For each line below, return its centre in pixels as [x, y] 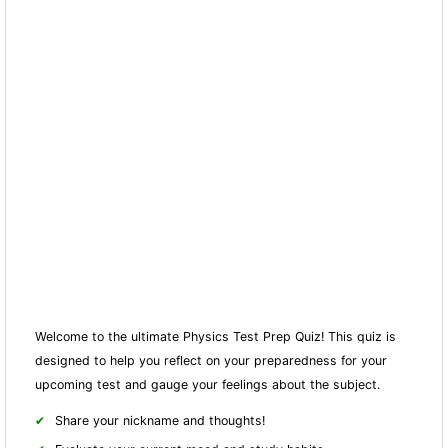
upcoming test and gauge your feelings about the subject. [208, 384]
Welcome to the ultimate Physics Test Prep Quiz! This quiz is [216, 336]
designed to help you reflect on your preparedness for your [211, 360]
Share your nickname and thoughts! [160, 421]
